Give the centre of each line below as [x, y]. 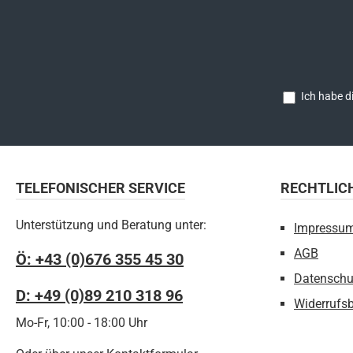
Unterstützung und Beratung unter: [111, 225]
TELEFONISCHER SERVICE [100, 188]
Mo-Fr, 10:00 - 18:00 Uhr [82, 323]
